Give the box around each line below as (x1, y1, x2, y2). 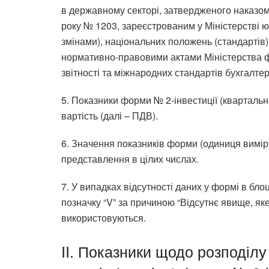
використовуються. (61, 211, 146, 225)
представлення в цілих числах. (61, 152, 199, 166)
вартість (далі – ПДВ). (61, 109, 158, 123)
